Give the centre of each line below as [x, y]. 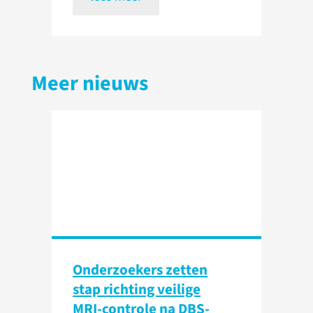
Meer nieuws [90, 84]
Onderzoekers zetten [140, 270]
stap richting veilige [137, 290]
